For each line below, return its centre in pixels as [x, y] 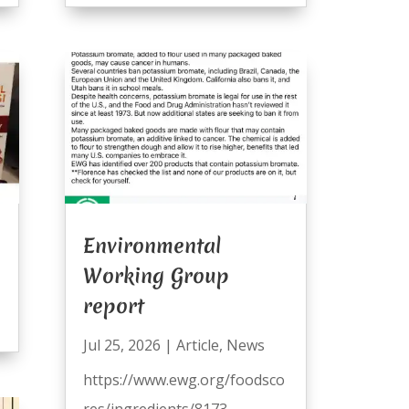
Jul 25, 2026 [121, 345]
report [113, 305]
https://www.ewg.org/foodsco [184, 379]
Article [197, 345]
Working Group [156, 275]
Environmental [152, 245]
